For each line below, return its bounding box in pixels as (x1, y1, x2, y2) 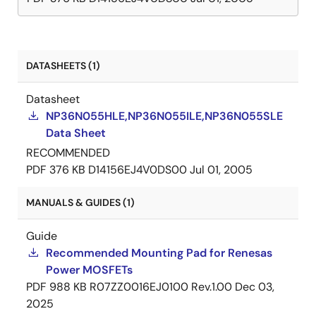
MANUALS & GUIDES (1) (26, 196, 135, 209)
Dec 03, (235, 279, 274, 294)
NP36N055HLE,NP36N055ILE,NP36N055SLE (46, 109, 283, 123)
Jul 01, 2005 (190, 162, 253, 177)
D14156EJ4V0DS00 (88, 162, 187, 177)
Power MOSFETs (46, 262, 133, 277)
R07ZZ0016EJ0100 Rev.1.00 (90, 279, 232, 294)
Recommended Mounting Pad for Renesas (46, 245, 272, 260)
